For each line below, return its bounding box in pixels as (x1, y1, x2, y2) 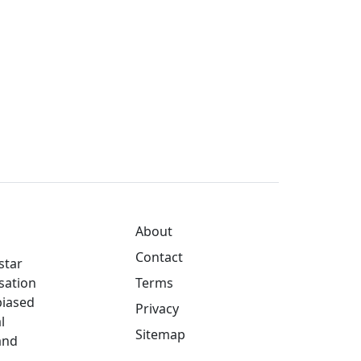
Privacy (135, 300, 179, 317)
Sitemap (135, 326, 185, 343)
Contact (135, 248, 183, 266)
